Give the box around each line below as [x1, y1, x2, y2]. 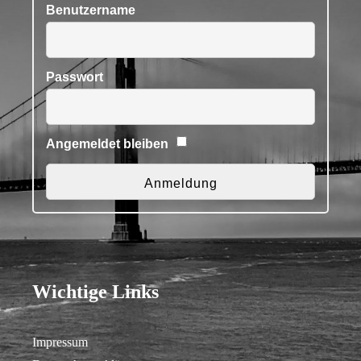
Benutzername [46, 3, 135, 17]
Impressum [32, 335, 88, 349]
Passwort [46, 70, 103, 84]
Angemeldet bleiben [46, 137, 168, 151]
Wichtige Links [32, 281, 159, 302]
